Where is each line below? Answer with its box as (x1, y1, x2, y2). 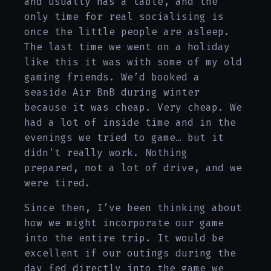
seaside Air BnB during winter (24, 86, 200, 99)
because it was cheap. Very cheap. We (24, 101, 242, 114)
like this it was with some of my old (24, 56, 242, 68)
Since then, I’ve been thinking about (24, 201, 242, 214)
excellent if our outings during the (24, 247, 236, 260)
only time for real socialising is (24, 10, 224, 23)
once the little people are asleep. (24, 25, 230, 38)
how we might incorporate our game (24, 217, 224, 229)
